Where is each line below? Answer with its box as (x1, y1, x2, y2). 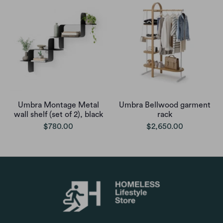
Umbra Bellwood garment (119, 101, 211, 109)
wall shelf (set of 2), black (13, 110, 103, 118)
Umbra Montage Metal (17, 101, 99, 109)
